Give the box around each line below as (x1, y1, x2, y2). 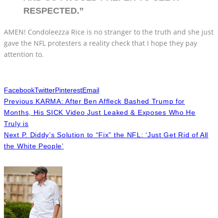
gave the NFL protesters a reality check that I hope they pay (4, 38, 197, 48)
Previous (4, 97, 34, 105)
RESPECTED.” (23, 5, 84, 16)
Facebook (4, 86, 35, 94)
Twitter (35, 86, 55, 94)
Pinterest (55, 86, 82, 94)
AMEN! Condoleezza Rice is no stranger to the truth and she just (4, 27, 214, 36)
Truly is (4, 119, 29, 127)
